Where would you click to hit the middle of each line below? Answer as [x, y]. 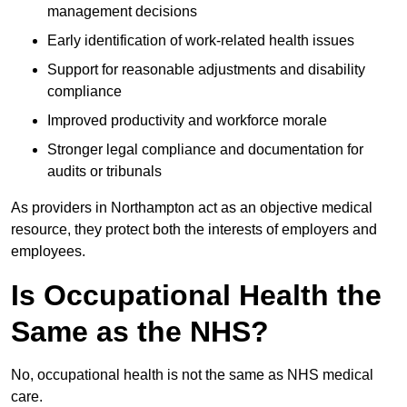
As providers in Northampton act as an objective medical [192, 208]
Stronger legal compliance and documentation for [205, 150]
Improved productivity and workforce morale [187, 121]
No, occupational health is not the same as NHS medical [192, 375]
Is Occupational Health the [196, 296]
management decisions [122, 12]
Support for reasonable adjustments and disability [206, 70]
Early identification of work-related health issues [201, 41]
